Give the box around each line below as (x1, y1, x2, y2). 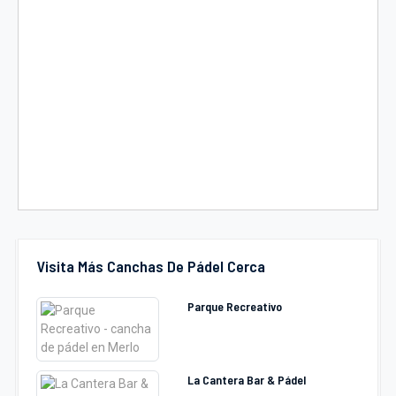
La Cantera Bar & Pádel (187, 372, 306, 387)
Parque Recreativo (187, 299, 282, 314)
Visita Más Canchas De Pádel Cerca (36, 256, 265, 276)
